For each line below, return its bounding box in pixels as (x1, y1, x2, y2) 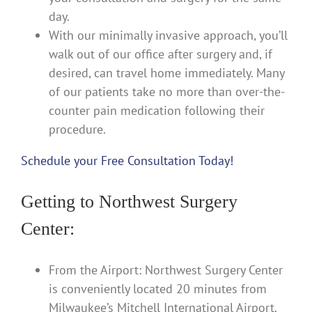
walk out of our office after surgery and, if (49, 46, 272, 63)
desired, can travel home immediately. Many (49, 65, 284, 81)
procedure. (49, 121, 106, 138)
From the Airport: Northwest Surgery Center (49, 262, 283, 279)
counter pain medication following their (49, 102, 265, 119)
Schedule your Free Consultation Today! (21, 153, 233, 169)
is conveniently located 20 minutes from (49, 281, 267, 297)
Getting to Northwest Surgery (21, 192, 237, 212)
